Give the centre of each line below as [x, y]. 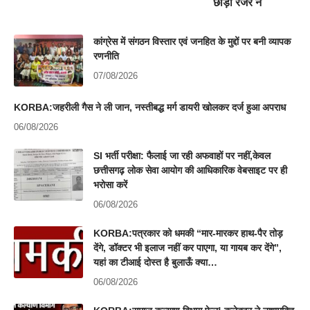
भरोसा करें [110, 184]
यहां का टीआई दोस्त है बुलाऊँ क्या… [155, 262]
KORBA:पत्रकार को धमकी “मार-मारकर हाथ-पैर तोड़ [188, 233]
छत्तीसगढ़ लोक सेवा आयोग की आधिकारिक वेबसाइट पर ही [190, 170]
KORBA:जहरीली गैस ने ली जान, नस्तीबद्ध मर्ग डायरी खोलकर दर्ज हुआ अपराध [150, 107]
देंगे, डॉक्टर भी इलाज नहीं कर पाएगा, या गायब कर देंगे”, [188, 247]
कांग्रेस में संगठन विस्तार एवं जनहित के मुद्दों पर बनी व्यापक [192, 41]
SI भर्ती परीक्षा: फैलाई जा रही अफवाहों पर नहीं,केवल [182, 155]
